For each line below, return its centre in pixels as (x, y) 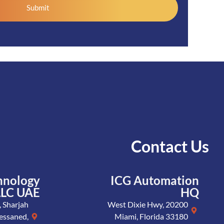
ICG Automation (155, 180)
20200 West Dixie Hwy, (135, 204)
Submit (38, 8)
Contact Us (170, 146)
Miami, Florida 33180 (151, 216)
